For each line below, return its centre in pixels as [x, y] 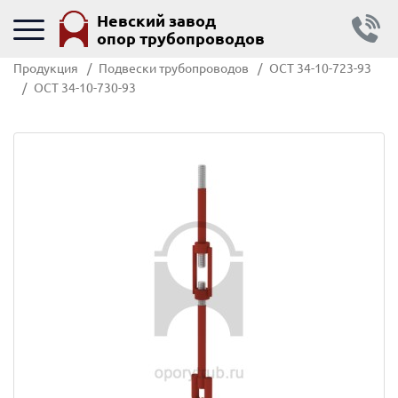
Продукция [46, 68]
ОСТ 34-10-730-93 [85, 87]
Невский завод [156, 20]
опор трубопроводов [180, 37]
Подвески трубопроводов [174, 68]
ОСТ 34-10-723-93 [320, 68]
